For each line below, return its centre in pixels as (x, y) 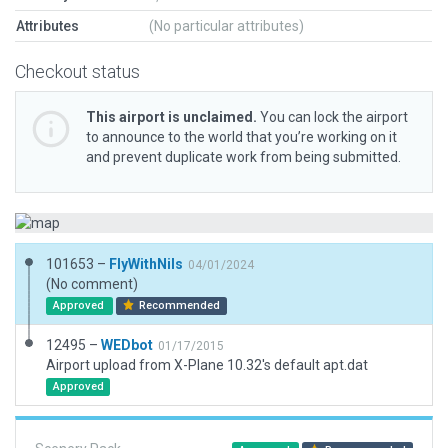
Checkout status (77, 71)
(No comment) (92, 284)
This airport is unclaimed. (171, 117)
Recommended (178, 305)
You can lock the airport (332, 117)
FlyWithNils (146, 264)
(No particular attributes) (226, 26)
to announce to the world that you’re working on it (241, 137)
